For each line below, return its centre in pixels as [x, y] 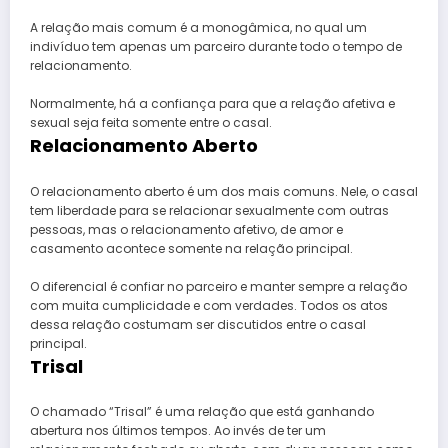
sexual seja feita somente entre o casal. [151, 123]
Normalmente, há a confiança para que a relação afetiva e [212, 104]
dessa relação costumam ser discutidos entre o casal [198, 324]
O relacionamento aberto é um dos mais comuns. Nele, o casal [224, 191]
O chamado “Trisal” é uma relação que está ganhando [202, 412]
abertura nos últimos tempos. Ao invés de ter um [178, 431]
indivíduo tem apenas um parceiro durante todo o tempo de [216, 47]
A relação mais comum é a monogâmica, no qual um [198, 28]
